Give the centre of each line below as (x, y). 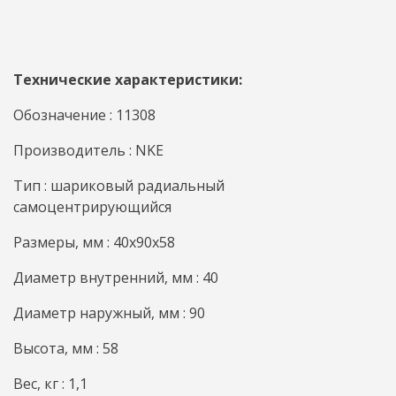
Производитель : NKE (88, 150)
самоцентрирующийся (92, 207)
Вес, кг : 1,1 (50, 384)
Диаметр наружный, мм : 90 (109, 313)
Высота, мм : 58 (66, 348)
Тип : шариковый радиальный (119, 186)
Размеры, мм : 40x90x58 (94, 242)
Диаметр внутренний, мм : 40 (116, 278)
